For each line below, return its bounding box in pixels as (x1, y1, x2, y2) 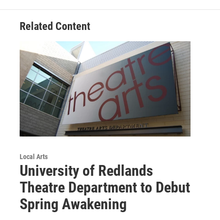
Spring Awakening (20, 195, 127, 213)
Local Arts (20, 152, 48, 161)
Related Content (20, 20, 90, 32)
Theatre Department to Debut (20, 178, 190, 196)
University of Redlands (20, 162, 153, 179)
